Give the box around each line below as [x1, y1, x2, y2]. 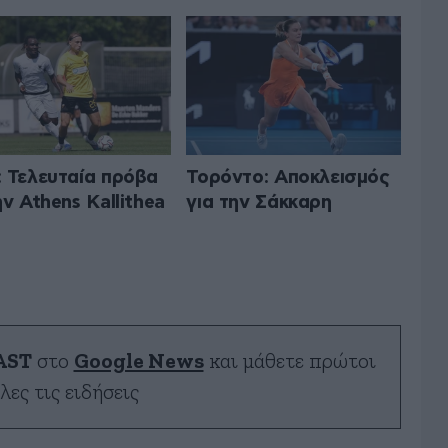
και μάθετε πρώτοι [203, 350, 376, 372]
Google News [73, 350, 204, 372]
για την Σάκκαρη [186, 192, 332, 212]
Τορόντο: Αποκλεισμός [186, 167, 390, 187]
